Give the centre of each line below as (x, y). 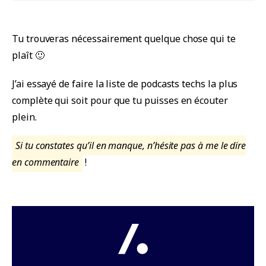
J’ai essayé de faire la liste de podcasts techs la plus (125, 84)
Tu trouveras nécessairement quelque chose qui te (124, 39)
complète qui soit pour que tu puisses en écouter (120, 101)
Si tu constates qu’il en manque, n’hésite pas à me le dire (131, 146)
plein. (24, 117)
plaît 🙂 (28, 56)
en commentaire (46, 162)
